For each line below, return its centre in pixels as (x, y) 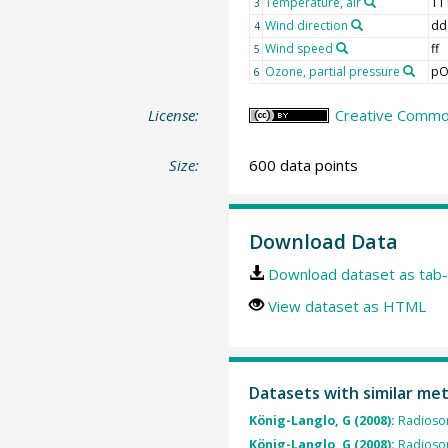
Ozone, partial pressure (332, 71)
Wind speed (298, 48)
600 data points (303, 164)
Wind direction (306, 25)
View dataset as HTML (346, 306)
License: (174, 115)
